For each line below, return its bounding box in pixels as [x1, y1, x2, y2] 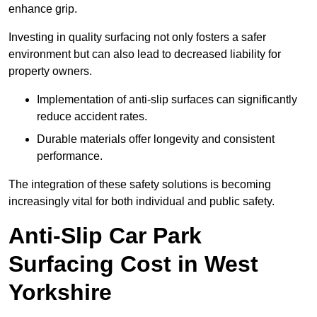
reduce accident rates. [37, 110, 147, 123]
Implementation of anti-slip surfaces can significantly [37, 93, 297, 106]
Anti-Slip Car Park [8, 223, 202, 249]
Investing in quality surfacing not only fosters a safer [8, 31, 266, 44]
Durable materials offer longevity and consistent [37, 133, 275, 146]
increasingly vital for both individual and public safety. [8, 195, 275, 208]
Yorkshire [8, 279, 112, 306]
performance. [37, 150, 103, 163]
